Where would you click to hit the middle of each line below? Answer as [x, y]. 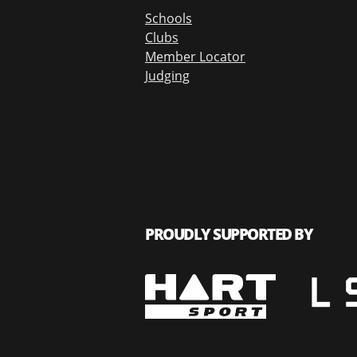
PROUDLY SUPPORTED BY [229, 234]
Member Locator [195, 56]
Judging [167, 75]
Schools [169, 18]
